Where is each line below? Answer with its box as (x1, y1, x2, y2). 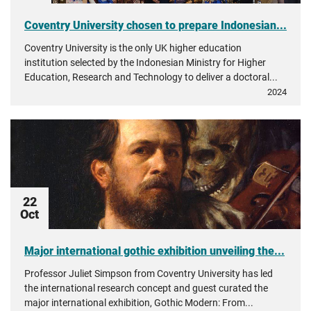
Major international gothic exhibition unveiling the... (24, 244, 285, 258)
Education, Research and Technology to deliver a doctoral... (24, 72, 278, 83)
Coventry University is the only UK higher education (24, 42, 242, 53)
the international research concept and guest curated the (24, 283, 268, 294)
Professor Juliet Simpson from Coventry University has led (24, 268, 273, 279)
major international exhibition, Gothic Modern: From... (24, 297, 253, 308)
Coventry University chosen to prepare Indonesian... (24, 19, 287, 32)
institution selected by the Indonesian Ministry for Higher (24, 57, 266, 68)
